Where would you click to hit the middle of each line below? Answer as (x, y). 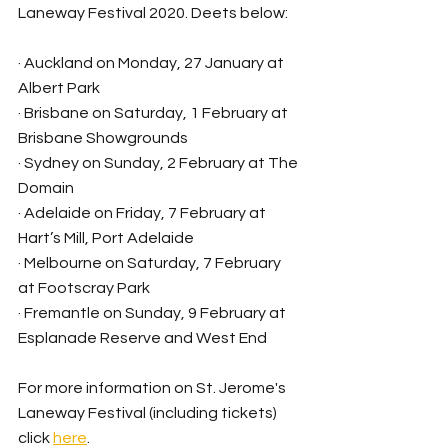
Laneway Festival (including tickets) (149, 412)
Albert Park (59, 87)
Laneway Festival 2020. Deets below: (153, 12)
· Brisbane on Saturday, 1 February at (154, 112)
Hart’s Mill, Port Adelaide (106, 237)
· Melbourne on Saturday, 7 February (151, 262)
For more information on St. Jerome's (153, 387)
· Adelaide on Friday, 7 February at (143, 212)
